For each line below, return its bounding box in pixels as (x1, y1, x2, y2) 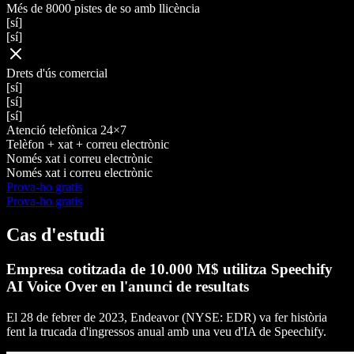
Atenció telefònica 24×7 (6, 122, 126, 137)
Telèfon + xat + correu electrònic (6, 137, 169, 151)
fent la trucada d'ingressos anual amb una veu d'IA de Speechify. (6, 325, 326, 339)
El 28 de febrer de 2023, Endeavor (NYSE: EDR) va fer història (6, 311, 327, 325)
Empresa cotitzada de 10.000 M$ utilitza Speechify (6, 261, 333, 278)
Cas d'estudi (6, 224, 105, 245)
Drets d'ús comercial (6, 66, 107, 80)
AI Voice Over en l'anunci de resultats (6, 278, 249, 296)
